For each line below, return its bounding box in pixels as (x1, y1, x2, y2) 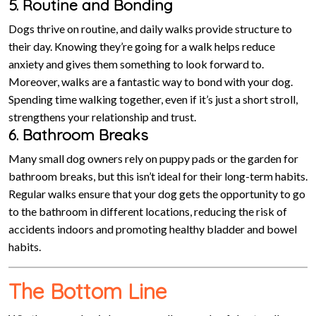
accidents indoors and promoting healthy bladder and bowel (8, 222, 297, 236)
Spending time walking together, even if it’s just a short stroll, (8, 92, 298, 106)
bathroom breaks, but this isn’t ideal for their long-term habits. (8, 169, 308, 183)
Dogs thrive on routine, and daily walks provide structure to (8, 22, 292, 35)
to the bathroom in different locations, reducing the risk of (8, 205, 287, 218)
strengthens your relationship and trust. (8, 110, 196, 123)
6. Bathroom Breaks (8, 125, 148, 144)
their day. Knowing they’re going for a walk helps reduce (8, 39, 275, 53)
